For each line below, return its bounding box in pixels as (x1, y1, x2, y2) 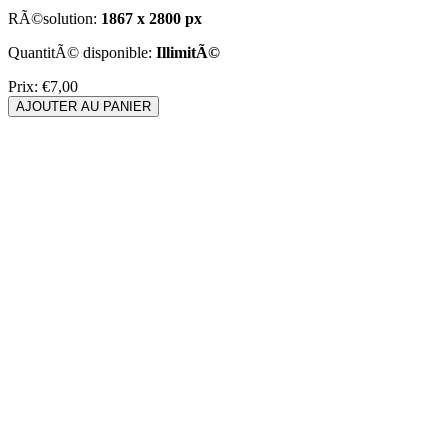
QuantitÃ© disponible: (8, 44, 156, 61)
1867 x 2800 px (101, 10, 202, 27)
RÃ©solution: (8, 10, 101, 27)
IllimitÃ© (156, 44, 220, 61)
